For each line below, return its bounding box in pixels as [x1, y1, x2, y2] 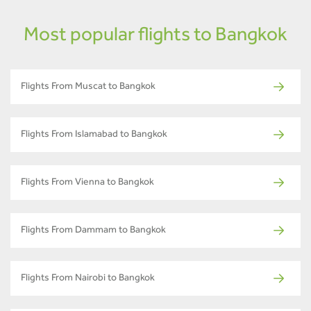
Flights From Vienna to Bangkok [21, 178, 154, 189]
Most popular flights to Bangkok [24, 27, 287, 47]
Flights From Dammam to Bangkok [21, 226, 166, 237]
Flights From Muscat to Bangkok [21, 83, 155, 93]
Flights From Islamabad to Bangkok [21, 131, 167, 141]
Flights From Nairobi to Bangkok [21, 274, 155, 285]
